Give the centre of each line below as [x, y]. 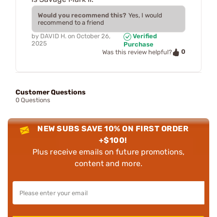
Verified [144, 36]
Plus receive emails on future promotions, [108, 152]
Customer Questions [51, 92]
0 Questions [33, 100]
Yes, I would [145, 15]
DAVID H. [53, 36]
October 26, [93, 36]
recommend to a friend [71, 23]
